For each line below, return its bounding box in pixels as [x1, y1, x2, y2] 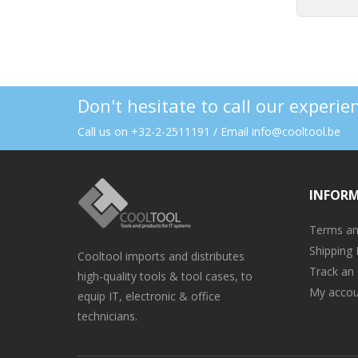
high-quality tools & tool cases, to [78, 268, 253, 284]
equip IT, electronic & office [78, 288, 221, 304]
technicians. [78, 308, 137, 324]
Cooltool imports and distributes [78, 249, 245, 264]
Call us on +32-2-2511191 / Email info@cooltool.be [78, 124, 340, 139]
